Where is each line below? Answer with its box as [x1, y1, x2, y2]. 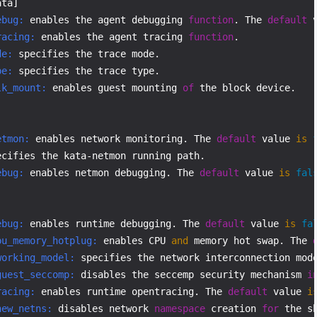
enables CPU [98, 235, 171, 246]
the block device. [194, 82, 296, 93]
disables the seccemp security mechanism [75, 269, 307, 280]
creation [205, 303, 262, 314]
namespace [154, 303, 205, 314]
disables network [52, 303, 154, 314]
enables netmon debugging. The [24, 167, 200, 178]
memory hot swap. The [188, 235, 313, 246]
